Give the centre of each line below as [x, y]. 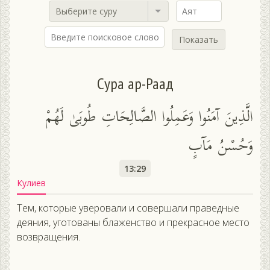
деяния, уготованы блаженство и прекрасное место [133, 223]
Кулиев [31, 183]
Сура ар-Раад [135, 84]
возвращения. [49, 237]
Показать [199, 40]
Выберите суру [86, 11]
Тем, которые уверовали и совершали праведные [128, 208]
